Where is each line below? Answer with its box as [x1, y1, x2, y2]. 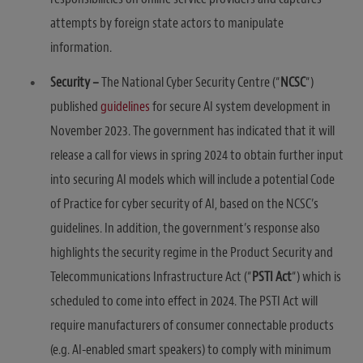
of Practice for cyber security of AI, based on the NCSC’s [50, 195, 318, 213]
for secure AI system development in [150, 98, 331, 116]
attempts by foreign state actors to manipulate [50, 14, 284, 32]
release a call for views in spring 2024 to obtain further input [50, 147, 344, 164]
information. [50, 38, 112, 56]
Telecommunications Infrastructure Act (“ [50, 268, 252, 286]
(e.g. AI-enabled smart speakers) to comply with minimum [50, 341, 331, 359]
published [50, 98, 100, 116]
